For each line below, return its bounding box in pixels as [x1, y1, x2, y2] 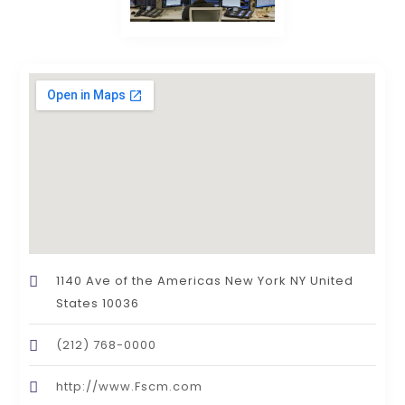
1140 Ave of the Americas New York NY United [56, 271, 354, 289]
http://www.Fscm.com [56, 377, 203, 395]
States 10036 [56, 294, 140, 312]
